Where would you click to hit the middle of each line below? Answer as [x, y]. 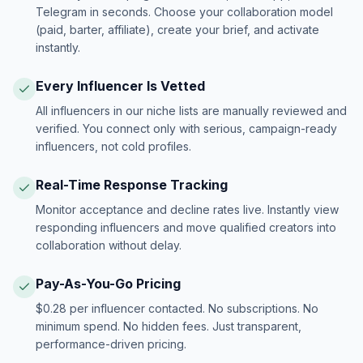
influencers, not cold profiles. [113, 146]
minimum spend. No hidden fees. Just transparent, [169, 326]
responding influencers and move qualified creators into [186, 227]
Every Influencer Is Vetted [120, 86]
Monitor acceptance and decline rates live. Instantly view [187, 209]
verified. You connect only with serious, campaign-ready [186, 128]
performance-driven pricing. [111, 344]
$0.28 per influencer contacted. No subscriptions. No [177, 308]
